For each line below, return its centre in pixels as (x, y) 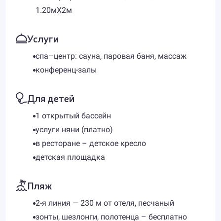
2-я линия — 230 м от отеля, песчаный (105, 203)
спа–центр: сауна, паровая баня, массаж (111, 56)
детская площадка (70, 157)
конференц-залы (66, 70)
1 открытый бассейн (73, 116)
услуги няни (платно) (74, 129)
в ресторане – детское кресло (91, 143)
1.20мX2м (54, 10)
